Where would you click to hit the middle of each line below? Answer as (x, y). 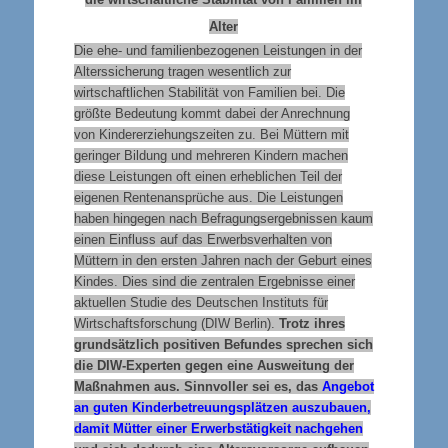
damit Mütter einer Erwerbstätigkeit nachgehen (218, 428)
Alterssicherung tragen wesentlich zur (182, 71)
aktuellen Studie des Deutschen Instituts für (200, 302)
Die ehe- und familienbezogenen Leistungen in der (217, 50)
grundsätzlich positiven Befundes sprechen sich (223, 344)
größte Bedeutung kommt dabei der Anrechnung (211, 113)
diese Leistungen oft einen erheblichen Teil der (207, 176)
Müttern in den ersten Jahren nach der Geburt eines (222, 260)
